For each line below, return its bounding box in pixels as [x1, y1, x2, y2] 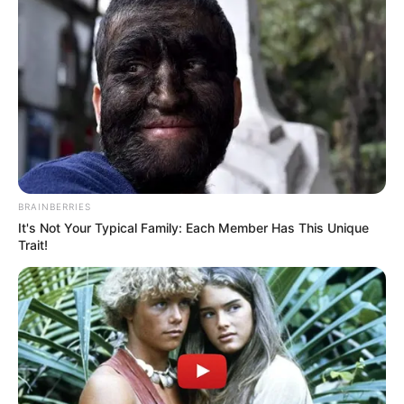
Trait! [18, 236, 48, 252]
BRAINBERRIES [18, 200, 91, 212]
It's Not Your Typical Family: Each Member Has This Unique [18, 219, 369, 235]
